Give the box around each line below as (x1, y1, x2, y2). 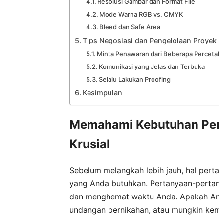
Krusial (69, 136, 110, 151)
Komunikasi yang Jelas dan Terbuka (99, 62, 205, 70)
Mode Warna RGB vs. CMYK (99, 10, 184, 18)
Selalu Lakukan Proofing (99, 75, 171, 83)
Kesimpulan (82, 88, 122, 97)
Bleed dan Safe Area (99, 22, 161, 31)
